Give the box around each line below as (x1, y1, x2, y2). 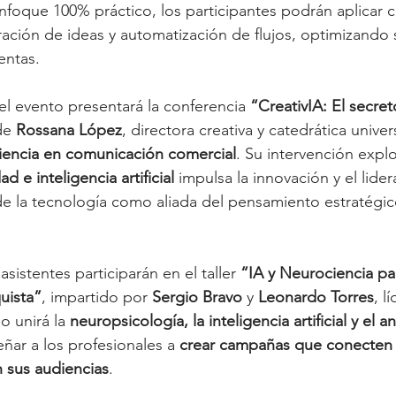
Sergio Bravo (152, 286, 242, 307)
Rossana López (16, 119, 122, 140)
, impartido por (42, 286, 152, 307)
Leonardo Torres (258, 286, 374, 307)
